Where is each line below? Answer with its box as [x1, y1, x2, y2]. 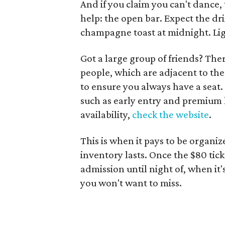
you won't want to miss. [80, 176, 182, 189]
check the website [132, 108, 209, 121]
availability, [80, 108, 133, 121]
